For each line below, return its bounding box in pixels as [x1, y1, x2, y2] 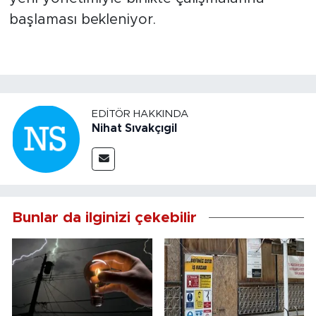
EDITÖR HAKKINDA [92, 109, 188, 120]
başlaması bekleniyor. [8, 12, 156, 27]
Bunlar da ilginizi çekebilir [12, 209, 197, 225]
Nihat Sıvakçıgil [92, 123, 177, 135]
